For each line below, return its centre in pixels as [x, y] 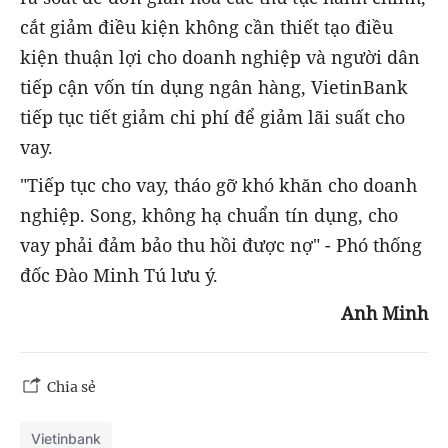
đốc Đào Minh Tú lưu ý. [119, 275]
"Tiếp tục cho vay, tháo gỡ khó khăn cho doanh [218, 185]
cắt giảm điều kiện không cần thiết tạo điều [206, 27]
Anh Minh [384, 313]
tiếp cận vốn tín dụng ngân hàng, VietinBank [214, 87]
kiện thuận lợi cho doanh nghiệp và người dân [220, 57]
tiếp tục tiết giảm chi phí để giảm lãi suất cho [212, 117]
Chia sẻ [71, 387]
